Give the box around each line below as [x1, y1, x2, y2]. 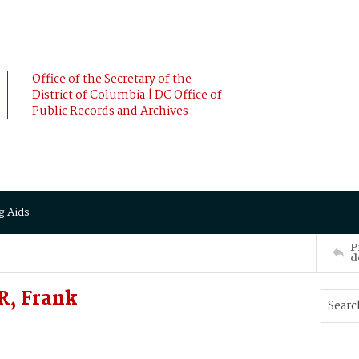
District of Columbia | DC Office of [32, 86, 222, 105]
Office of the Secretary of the [32, 70, 192, 89]
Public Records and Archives [32, 102, 188, 121]
